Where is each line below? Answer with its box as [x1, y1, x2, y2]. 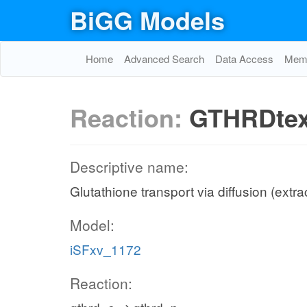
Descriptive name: [70, 156, 188, 177]
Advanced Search [124, 51, 204, 66]
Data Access [215, 51, 273, 66]
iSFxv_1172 [70, 240, 141, 258]
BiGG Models [70, 2, 225, 38]
